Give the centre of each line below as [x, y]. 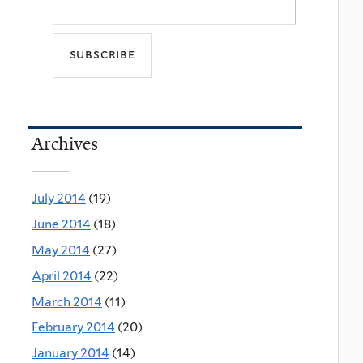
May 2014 [61, 250]
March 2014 [67, 301]
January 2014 [70, 353]
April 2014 [62, 275]
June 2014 [61, 224]
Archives [65, 144]
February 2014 [73, 327]
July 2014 [59, 199]
